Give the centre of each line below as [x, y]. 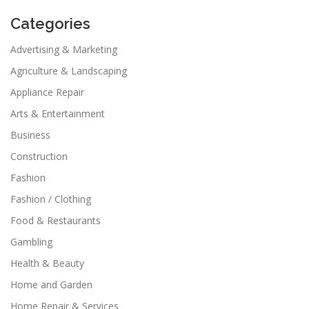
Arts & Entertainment [58, 114]
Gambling [31, 242]
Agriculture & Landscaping [69, 71]
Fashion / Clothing [51, 199]
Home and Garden [51, 285]
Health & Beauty [47, 263]
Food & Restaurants [56, 221]
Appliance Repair [47, 92]
